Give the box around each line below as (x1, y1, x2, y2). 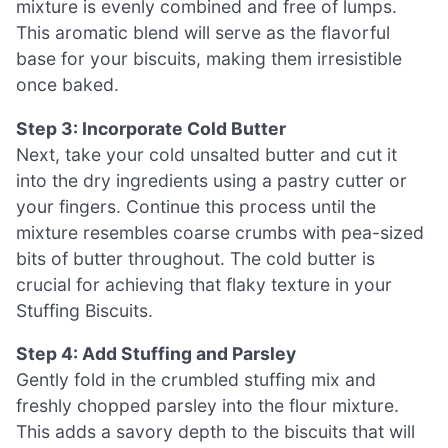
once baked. (16, 74, 119, 96)
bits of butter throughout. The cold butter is (16, 247, 375, 269)
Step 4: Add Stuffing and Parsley (16, 343, 296, 365)
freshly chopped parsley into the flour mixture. (16, 395, 399, 417)
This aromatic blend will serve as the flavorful (16, 22, 390, 44)
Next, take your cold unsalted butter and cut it (16, 143, 397, 165)
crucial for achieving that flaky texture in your (16, 273, 392, 295)
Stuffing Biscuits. (16, 299, 153, 321)
